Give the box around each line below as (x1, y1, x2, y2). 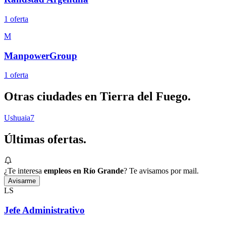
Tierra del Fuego (100, 90, 188, 103)
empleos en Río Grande (44, 166, 124, 175)
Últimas (4, 132, 47, 146)
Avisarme (8, 177, 36, 185)
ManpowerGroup (4, 50, 77, 61)
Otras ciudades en (4, 90, 100, 103)
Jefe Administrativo (4, 204, 85, 215)
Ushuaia (4, 114, 30, 123)
